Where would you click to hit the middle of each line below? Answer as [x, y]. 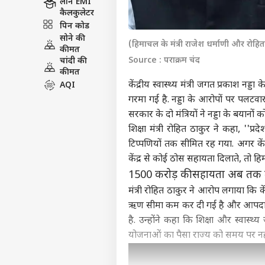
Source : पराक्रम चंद [164, 61]
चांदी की [73, 61]
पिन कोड [75, 26]
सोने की [72, 39]
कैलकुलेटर [77, 13]
